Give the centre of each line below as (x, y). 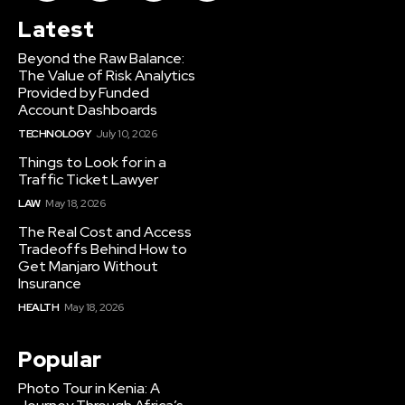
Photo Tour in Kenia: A (89, 389)
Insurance (50, 284)
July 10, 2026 (126, 134)
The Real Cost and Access (105, 232)
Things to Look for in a (92, 163)
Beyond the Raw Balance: (101, 59)
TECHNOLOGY (54, 134)
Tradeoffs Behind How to (103, 250)
